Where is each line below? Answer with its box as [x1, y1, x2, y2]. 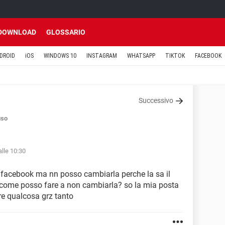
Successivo [139, 96, 173, 104]
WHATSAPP [127, 52, 155, 59]
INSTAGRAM [86, 52, 117, 59]
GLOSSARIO [46, 28, 85, 36]
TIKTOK [165, 52, 185, 59]
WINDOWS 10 [44, 52, 76, 59]
